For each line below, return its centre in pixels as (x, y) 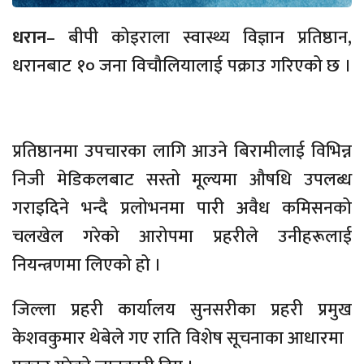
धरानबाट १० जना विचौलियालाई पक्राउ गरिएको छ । (182, 67)
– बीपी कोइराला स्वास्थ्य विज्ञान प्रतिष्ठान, (199, 38)
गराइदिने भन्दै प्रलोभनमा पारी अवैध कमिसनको (182, 209)
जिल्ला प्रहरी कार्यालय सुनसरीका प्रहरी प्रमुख (182, 310)
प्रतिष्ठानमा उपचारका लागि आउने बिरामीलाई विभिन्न (182, 152)
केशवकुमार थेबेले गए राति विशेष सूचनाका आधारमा (182, 339)
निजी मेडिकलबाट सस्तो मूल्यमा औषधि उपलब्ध (182, 180)
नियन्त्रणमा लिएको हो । (89, 266)
